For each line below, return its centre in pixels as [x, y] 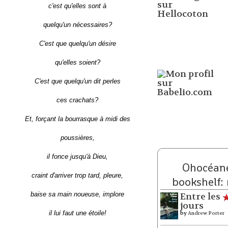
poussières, [77, 137]
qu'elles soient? [77, 62]
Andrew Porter [206, 213]
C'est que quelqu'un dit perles [77, 81]
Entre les [200, 196]
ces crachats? [78, 100]
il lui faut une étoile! [77, 213]
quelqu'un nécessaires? [77, 24]
